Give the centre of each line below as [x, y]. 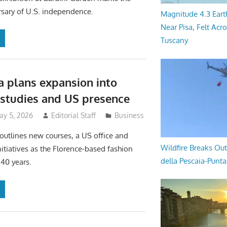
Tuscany [174, 41]
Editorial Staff [74, 116]
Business [129, 116]
